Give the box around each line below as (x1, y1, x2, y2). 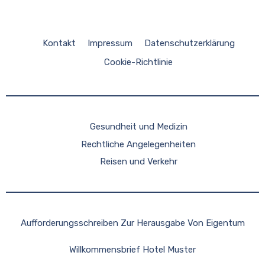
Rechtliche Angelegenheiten (81, 138, 196, 150)
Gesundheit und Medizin (89, 121, 188, 132)
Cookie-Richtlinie (104, 57, 173, 68)
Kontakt (42, 38, 76, 49)
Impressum (87, 38, 132, 49)
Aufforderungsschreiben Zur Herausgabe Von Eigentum (20, 218, 245, 229)
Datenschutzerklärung (144, 38, 235, 49)
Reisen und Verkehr (99, 156, 177, 167)
